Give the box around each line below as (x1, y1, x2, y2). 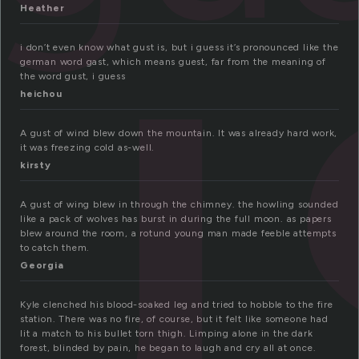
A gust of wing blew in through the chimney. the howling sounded (20, 199, 339, 211)
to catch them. (20, 242, 91, 254)
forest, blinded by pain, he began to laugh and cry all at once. (20, 342, 317, 354)
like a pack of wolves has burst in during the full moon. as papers (20, 213, 332, 225)
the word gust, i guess (20, 71, 126, 83)
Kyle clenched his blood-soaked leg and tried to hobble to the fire (20, 299, 333, 311)
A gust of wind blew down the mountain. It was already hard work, (20, 127, 338, 139)
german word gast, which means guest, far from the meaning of (20, 56, 326, 68)
